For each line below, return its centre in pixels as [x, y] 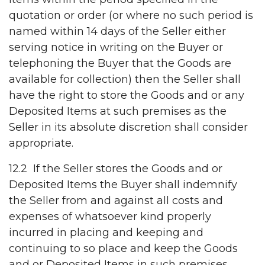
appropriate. [41, 143]
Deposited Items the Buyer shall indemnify [123, 185]
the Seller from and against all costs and [116, 201]
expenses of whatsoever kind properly [110, 217]
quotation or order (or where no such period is [131, 16]
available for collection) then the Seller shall [125, 80]
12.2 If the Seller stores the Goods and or [116, 169]
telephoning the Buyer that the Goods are [120, 64]
